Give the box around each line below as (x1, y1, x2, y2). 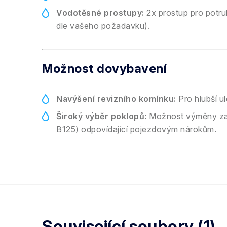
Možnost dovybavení (42, 61, 167, 76)
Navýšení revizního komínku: (56, 94, 176, 104)
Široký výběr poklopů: (56, 111, 147, 121)
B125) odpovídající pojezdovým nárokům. (56, 124, 216, 134)
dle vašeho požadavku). (56, 21, 150, 31)
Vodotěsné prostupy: (56, 8, 144, 18)
